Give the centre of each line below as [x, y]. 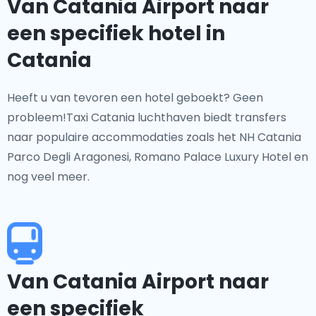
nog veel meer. [48, 177]
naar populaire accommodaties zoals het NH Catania [154, 137]
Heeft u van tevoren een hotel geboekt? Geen [135, 98]
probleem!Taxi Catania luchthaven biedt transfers [147, 117]
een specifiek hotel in [116, 34]
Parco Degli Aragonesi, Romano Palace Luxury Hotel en [158, 157]
